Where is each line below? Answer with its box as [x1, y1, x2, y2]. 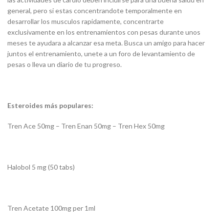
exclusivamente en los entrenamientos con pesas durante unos [7, 28, 200, 37]
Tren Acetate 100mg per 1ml [7, 204, 95, 213]
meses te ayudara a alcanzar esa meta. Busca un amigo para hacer [7, 39, 205, 47]
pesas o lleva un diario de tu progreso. [7, 60, 122, 69]
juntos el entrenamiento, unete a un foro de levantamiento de [7, 49, 195, 58]
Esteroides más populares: [7, 101, 93, 110]
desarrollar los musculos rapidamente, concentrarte [7, 17, 164, 26]
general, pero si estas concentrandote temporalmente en [7, 6, 182, 15]
